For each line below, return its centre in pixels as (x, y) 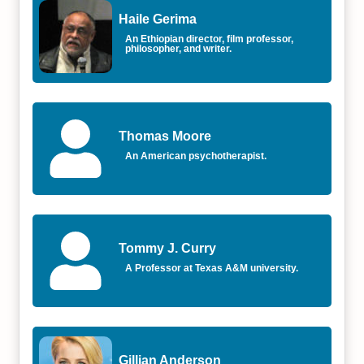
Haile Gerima (158, 19)
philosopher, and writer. (179, 49)
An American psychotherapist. (196, 156)
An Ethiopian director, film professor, (210, 39)
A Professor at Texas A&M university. (212, 268)
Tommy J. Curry (168, 248)
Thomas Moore (165, 136)
